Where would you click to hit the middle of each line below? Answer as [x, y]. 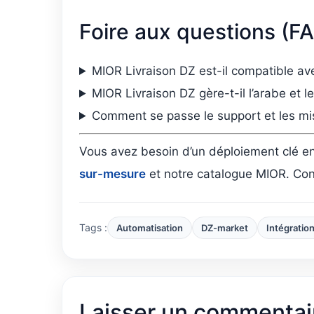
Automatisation [150, 228]
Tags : [93, 228]
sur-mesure [112, 174]
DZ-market [225, 228]
